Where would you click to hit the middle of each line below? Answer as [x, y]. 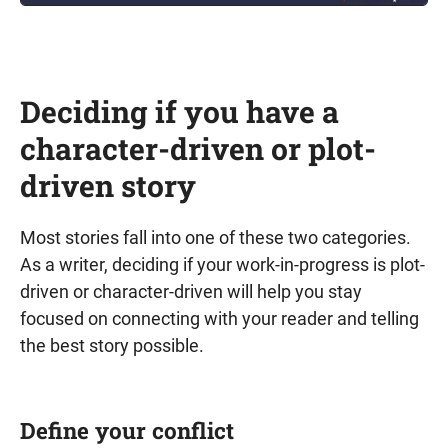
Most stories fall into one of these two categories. [215, 237]
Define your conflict [127, 430]
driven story [108, 185]
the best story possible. [112, 345]
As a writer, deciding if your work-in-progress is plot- [222, 264]
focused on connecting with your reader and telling [219, 318]
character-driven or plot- [198, 148]
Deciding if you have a [179, 111]
